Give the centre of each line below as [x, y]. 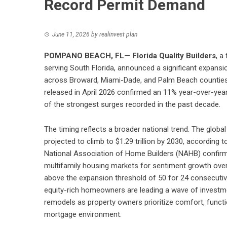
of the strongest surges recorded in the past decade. [132, 104]
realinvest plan [118, 34]
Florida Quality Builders [174, 56]
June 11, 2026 [71, 34]
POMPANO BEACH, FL [84, 56]
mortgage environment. [83, 214]
